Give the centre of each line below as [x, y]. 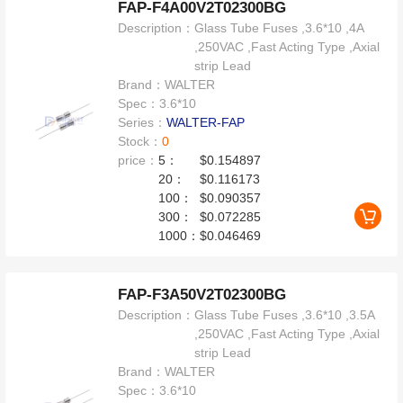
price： [139, 161]
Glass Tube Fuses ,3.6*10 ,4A [279, 28]
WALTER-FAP [206, 123]
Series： [143, 123]
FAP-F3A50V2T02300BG [202, 294]
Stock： [140, 142]
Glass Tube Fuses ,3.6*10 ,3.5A [285, 314]
